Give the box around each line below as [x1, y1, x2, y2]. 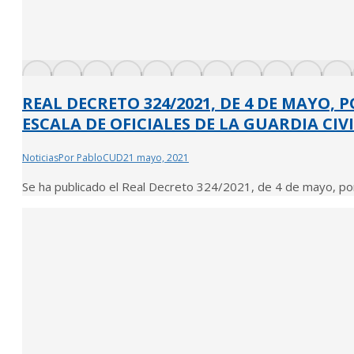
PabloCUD [77, 150, 123, 164]
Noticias [22, 150, 58, 164]
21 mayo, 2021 [123, 150, 189, 164]
